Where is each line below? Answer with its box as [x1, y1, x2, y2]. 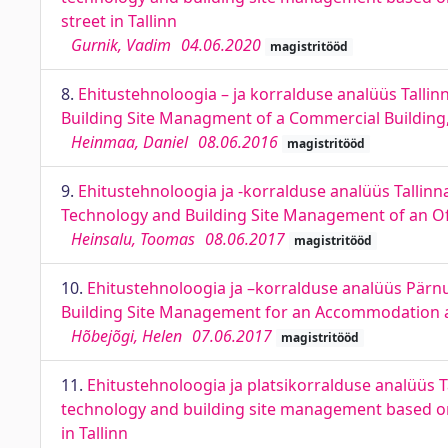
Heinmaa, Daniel [71, 131, 188, 153]
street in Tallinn [61, 10, 177, 32]
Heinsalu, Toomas [71, 228, 195, 250]
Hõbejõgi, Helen [71, 325, 182, 347]
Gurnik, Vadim [71, 34, 171, 56]
